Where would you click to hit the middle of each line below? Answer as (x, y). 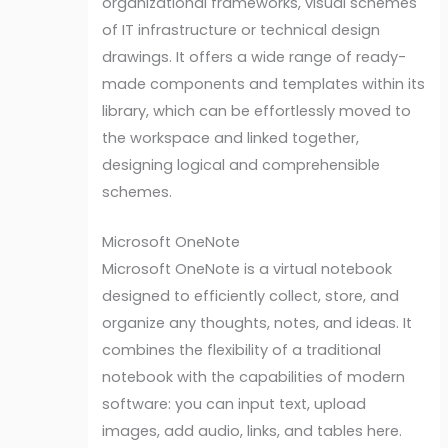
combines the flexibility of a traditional (242, 350)
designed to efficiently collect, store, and (251, 296)
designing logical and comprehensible (241, 164)
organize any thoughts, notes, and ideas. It (257, 323)
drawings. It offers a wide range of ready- (254, 56)
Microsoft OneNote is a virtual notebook (247, 269)
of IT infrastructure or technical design (241, 29)
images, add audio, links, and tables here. (252, 431)
